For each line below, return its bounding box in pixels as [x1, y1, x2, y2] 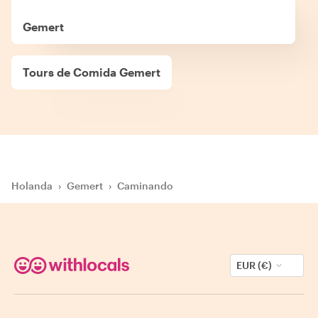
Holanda [11, 179, 53, 192]
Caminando [117, 179, 173, 192]
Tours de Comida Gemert [23, 65, 160, 79]
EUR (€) [236, 258, 272, 271]
